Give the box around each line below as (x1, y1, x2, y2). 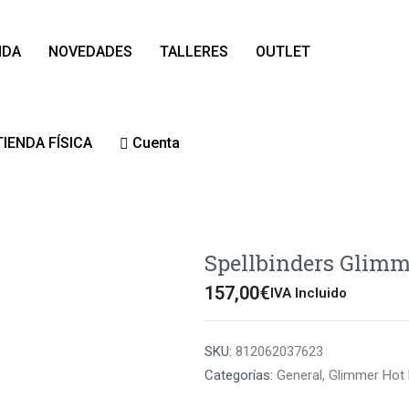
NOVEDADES (47, 43, 132, 60)
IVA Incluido (270, 285, 347, 301)
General (277, 366, 322, 383)
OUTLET (255, 43, 310, 60)
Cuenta (128, 134, 180, 152)
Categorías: (204, 366, 273, 383)
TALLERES (159, 43, 228, 60)
